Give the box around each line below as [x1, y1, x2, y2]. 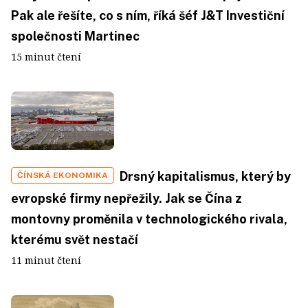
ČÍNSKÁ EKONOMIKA [17, 170, 108, 180]
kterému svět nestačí [11, 232, 138, 247]
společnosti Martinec [11, 29, 140, 44]
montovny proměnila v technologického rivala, [11, 211, 287, 226]
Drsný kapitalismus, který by [120, 168, 291, 184]
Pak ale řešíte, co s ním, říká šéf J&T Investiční [11, 8, 285, 23]
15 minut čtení [11, 50, 81, 64]
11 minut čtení [11, 253, 81, 267]
